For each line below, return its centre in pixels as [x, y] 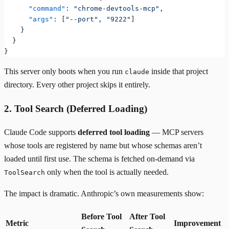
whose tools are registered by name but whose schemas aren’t [103, 146]
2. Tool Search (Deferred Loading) [76, 108]
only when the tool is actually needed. [107, 172]
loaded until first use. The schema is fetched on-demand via [99, 159]
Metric [17, 223]
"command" [35, 8]
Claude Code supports [41, 132]
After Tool [147, 217]
